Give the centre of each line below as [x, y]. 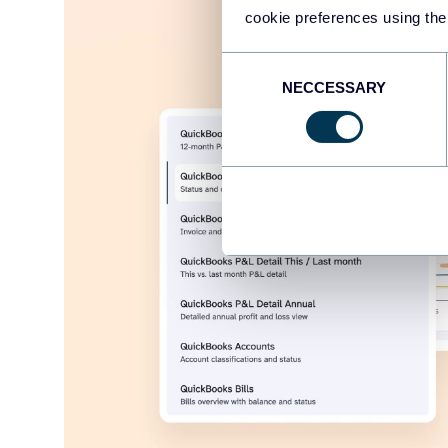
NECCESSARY [334, 87]
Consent [249, 64]
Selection [251, 88]
